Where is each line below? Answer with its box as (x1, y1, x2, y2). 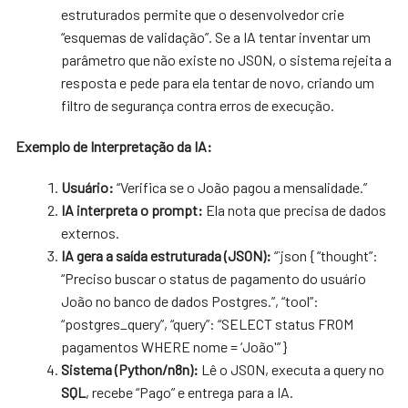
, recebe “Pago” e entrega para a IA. (86, 382, 294, 401)
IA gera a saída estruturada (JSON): (61, 246, 272, 264)
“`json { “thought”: (271, 246, 379, 264)
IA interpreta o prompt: (61, 200, 204, 219)
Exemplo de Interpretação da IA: (15, 137, 213, 155)
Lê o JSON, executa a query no (199, 360, 385, 378)
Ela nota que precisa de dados (203, 200, 387, 219)
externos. (61, 223, 120, 241)
